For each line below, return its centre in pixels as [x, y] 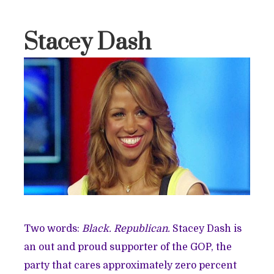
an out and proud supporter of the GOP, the [128, 247]
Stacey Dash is [207, 228]
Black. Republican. [128, 228]
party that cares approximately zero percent [131, 265]
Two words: [53, 228]
